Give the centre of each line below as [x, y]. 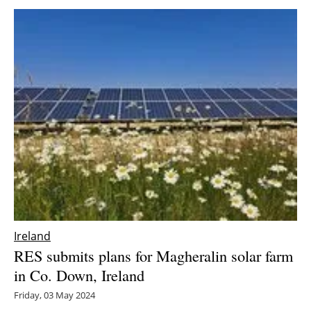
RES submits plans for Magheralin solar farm [153, 256]
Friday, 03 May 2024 [54, 295]
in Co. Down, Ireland [79, 275]
